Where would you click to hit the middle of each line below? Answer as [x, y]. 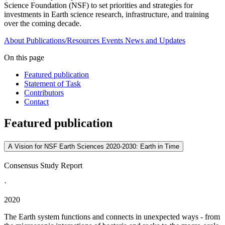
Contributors [44, 93]
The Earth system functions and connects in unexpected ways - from [112, 217]
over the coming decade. [43, 24]
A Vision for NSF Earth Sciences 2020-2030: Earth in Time [94, 147]
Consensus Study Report [43, 165]
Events [112, 41]
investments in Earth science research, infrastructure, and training [106, 15]
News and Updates [155, 41]
